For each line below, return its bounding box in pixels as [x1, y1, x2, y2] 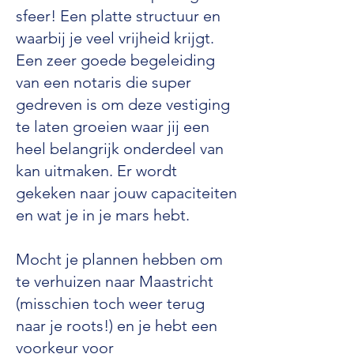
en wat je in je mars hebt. [16, 205, 190, 224]
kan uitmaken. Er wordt [16, 161, 177, 180]
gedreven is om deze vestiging [16, 95, 230, 114]
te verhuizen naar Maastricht [16, 272, 213, 291]
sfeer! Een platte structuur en [16, 6, 220, 25]
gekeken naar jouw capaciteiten [16, 183, 237, 202]
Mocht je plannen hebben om [16, 250, 223, 269]
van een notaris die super [16, 73, 191, 92]
